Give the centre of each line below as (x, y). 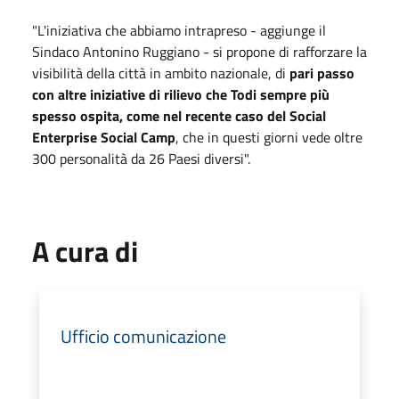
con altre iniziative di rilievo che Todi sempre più (181, 94)
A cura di (85, 251)
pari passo (320, 73)
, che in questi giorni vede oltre (269, 137)
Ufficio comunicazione (143, 336)
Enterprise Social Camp (104, 137)
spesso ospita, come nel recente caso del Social (179, 115)
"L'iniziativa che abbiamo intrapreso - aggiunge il (179, 30)
